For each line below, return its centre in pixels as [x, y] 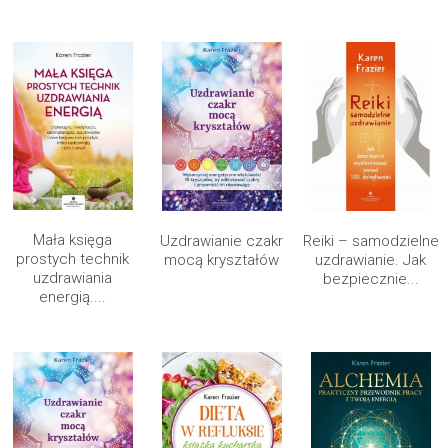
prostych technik [72, 259]
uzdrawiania [72, 278]
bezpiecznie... [370, 279]
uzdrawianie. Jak [370, 260]
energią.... [72, 297]
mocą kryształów [221, 260]
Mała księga [72, 240]
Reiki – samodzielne [370, 241]
